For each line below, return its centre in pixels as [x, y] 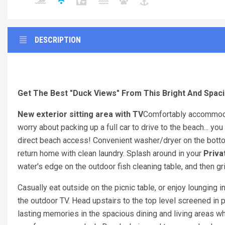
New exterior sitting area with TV [80, 114]
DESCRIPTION [58, 40]
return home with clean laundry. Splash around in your [110, 153]
